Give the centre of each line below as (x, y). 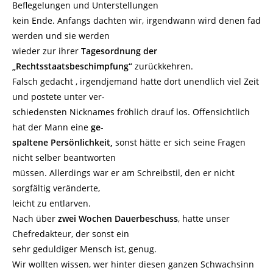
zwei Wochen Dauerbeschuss (118, 218)
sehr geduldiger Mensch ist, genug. (84, 249)
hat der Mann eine (51, 127)
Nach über (35, 218)
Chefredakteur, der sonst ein (71, 234)
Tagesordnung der (118, 51)
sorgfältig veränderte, (56, 188)
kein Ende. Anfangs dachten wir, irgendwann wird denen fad (136, 20)
